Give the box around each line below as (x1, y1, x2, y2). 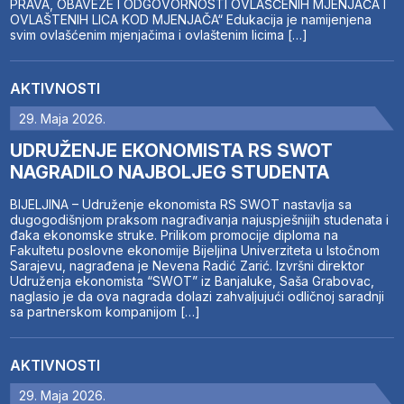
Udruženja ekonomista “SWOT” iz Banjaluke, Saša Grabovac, (10, 272, 375, 289)
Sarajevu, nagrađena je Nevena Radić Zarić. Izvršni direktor (10, 257, 365, 273)
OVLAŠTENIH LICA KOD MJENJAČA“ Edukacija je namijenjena (10, 11, 372, 27)
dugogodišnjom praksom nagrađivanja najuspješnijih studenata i (10, 211, 390, 227)
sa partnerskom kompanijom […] (10, 303, 201, 319)
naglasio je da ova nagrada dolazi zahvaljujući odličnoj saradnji (10, 288, 385, 304)
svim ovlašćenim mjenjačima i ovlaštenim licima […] (10, 26, 308, 42)
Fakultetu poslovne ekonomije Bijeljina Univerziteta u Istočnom (10, 242, 381, 258)
